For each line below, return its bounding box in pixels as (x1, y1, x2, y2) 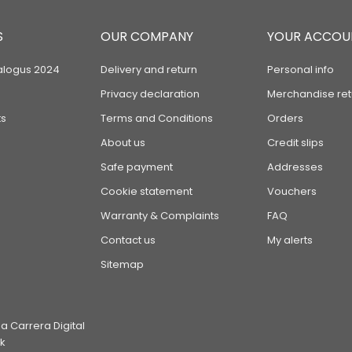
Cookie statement (101, 184, 193, 199)
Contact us (101, 233, 156, 247)
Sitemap (101, 257, 145, 272)
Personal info (266, 62, 334, 77)
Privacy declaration (101, 86, 200, 101)
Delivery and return (101, 62, 198, 77)
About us (101, 135, 146, 150)
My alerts (266, 233, 313, 247)
